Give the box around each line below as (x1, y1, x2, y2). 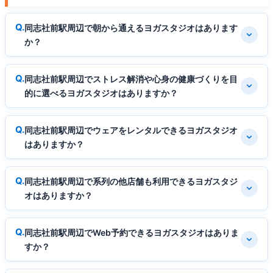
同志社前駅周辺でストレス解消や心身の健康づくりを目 (24, 73, 238, 84)
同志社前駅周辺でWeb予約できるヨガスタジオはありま (24, 227, 239, 238)
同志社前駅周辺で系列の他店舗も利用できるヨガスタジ (24, 175, 238, 186)
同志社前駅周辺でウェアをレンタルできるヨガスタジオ (24, 124, 238, 135)
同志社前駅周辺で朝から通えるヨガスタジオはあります (24, 22, 238, 33)
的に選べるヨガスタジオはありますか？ (24, 87, 178, 98)
